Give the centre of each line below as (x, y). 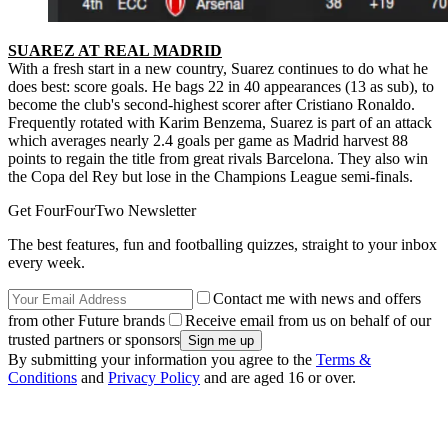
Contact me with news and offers (317, 299)
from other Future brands (86, 321)
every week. (46, 263)
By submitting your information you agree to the (162, 360)
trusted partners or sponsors (94, 340)
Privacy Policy (154, 378)
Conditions (42, 378)
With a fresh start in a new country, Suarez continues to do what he (218, 69)
